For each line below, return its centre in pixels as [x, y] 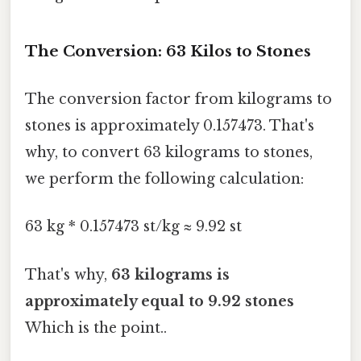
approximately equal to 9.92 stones [160, 301]
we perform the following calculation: [164, 179]
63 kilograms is [170, 274]
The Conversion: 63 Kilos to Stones [168, 51]
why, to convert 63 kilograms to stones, [169, 153]
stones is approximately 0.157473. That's [170, 126]
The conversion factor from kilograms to [178, 100]
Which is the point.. [96, 328]
